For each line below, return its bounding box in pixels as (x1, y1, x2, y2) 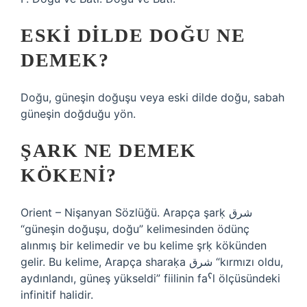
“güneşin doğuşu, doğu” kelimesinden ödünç (21, 222, 249, 236)
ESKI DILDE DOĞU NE (21, 25, 245, 46)
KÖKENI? (21, 164, 117, 186)
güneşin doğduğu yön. (21, 107, 136, 121)
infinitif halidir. (21, 288, 93, 302)
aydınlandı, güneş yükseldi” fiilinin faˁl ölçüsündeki (21, 271, 280, 285)
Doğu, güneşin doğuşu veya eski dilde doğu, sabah (21, 90, 284, 104)
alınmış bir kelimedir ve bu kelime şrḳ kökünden (21, 238, 267, 252)
